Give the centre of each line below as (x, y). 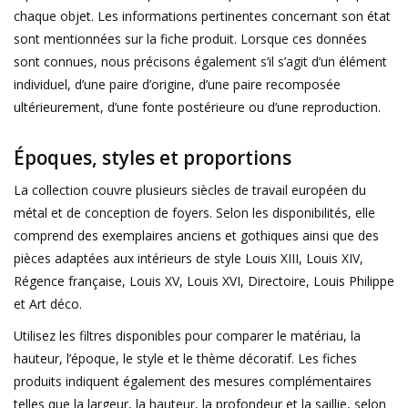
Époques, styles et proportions (153, 157)
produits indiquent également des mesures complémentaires (193, 381)
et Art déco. (48, 303)
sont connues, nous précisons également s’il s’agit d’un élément (200, 61)
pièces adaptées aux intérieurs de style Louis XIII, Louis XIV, (189, 258)
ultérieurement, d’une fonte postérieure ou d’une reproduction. (197, 107)
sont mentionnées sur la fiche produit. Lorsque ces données (190, 38)
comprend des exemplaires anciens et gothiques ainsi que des (196, 235)
